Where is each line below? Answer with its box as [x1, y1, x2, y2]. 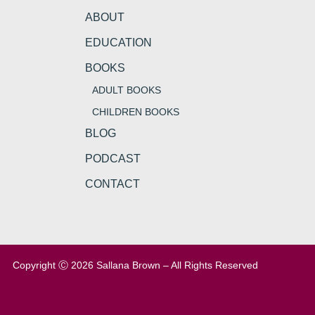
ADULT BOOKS [91, 84, 161, 96]
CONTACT [84, 177, 140, 190]
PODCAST [84, 152, 141, 165]
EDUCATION [84, 36, 152, 49]
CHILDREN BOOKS [91, 105, 179, 117]
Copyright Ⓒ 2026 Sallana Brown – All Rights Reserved [12, 259, 258, 271]
